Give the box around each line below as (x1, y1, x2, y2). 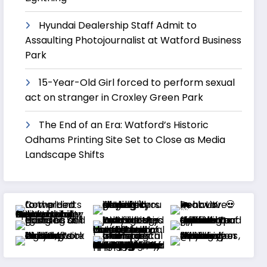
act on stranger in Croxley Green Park (25, 91, 204, 105)
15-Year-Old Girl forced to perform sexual (39, 76, 235, 90)
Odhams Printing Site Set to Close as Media (25, 133, 226, 147)
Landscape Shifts (25, 148, 105, 162)
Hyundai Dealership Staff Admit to (39, 18, 197, 33)
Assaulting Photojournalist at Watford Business (25, 33, 242, 48)
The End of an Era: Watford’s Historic (39, 118, 209, 132)
